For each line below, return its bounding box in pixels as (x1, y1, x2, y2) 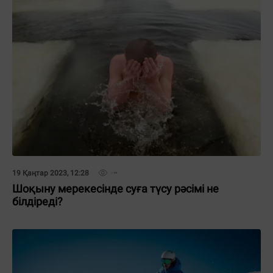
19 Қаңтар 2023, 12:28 (12, 169, 89, 177)
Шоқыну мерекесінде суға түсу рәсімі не (12, 182, 219, 195)
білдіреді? (12, 195, 63, 208)
